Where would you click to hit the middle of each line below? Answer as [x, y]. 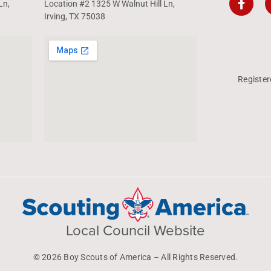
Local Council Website [135, 230]
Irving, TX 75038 [75, 16]
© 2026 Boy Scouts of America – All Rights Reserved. [135, 257]
